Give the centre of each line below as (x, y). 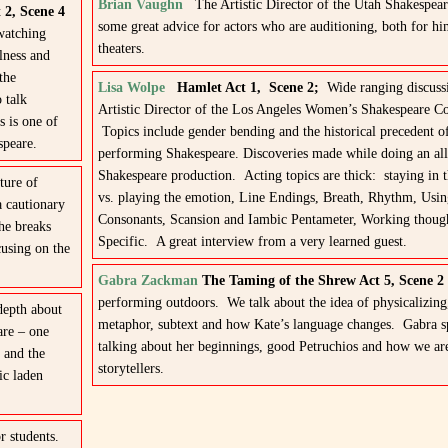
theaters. (121, 48)
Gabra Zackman (147, 280)
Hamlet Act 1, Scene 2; (251, 87)
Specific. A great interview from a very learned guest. (252, 241)
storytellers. (130, 368)
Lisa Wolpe (131, 87)
